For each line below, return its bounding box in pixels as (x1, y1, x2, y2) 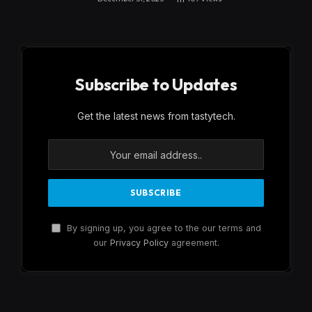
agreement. (168, 237, 219, 249)
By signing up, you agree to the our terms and (63, 223, 261, 234)
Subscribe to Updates (75, 74, 237, 95)
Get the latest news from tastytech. (77, 110, 235, 123)
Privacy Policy (109, 237, 169, 249)
